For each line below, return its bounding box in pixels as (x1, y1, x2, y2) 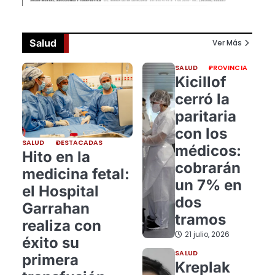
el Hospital (22, 182, 99, 200)
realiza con (22, 216, 101, 234)
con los (175, 124, 228, 142)
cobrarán (175, 158, 241, 177)
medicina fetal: (22, 165, 130, 183)
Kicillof (175, 72, 227, 91)
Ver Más (212, 38, 242, 48)
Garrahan (22, 199, 90, 217)
